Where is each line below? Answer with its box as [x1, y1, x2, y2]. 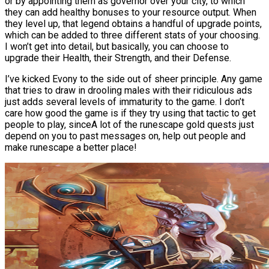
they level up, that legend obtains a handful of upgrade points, [5, 18, 262, 30]
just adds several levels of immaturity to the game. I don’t [5, 96, 244, 108]
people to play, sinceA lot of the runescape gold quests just [5, 119, 254, 131]
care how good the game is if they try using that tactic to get [5, 107, 256, 119]
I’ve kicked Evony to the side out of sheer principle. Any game [5, 73, 262, 85]
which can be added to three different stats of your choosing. [5, 29, 260, 41]
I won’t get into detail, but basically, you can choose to [5, 41, 229, 53]
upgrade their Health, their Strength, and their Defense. [5, 52, 231, 64]
